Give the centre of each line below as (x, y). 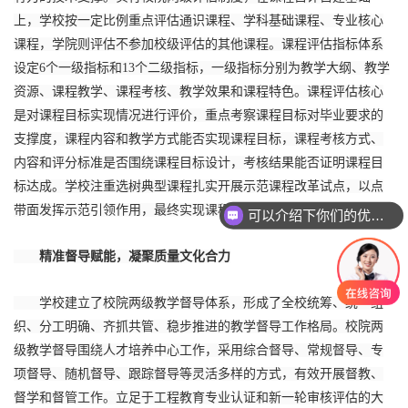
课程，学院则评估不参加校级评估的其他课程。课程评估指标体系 (199, 44)
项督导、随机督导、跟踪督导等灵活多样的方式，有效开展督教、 (199, 374)
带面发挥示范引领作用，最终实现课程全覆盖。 (148, 210)
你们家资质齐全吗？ (334, 230)
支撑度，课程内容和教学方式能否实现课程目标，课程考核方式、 (199, 139)
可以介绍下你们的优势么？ (377, 207)
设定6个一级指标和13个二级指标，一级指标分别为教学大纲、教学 (202, 68)
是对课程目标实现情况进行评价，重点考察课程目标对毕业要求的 (199, 115)
